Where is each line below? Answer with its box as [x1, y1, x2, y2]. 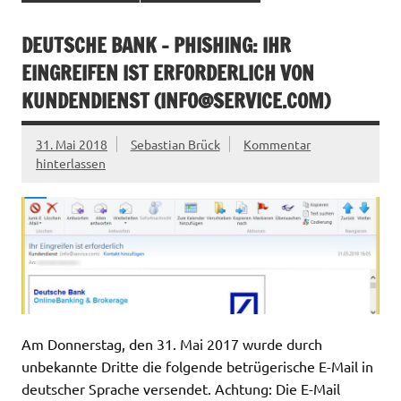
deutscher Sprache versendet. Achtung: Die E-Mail [21, 379, 340, 397]
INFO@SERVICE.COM [160, 87, 324, 115]
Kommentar [243, 136, 311, 153]
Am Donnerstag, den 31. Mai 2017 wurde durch [21, 334, 322, 353]
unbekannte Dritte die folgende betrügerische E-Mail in [21, 356, 373, 375]
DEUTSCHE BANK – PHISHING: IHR [21, 31, 291, 60]
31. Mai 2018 [36, 136, 107, 153]
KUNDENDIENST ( [21, 87, 160, 115]
